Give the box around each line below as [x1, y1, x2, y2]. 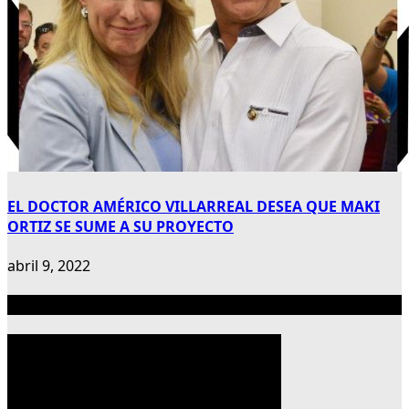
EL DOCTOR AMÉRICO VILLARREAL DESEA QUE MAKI [7, 195, 380, 216]
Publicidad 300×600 [7, 295, 145, 316]
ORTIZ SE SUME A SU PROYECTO [7, 215, 234, 236]
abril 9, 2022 [7, 255, 90, 276]
